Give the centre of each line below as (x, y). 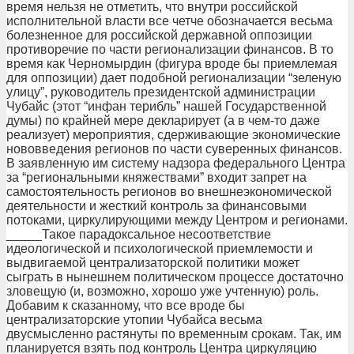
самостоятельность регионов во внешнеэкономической (169, 192)
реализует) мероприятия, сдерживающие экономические (173, 135)
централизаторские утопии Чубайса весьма (134, 320)
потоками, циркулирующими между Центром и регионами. (177, 220)
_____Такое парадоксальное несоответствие (139, 234)
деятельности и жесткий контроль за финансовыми (156, 206)
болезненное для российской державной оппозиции (159, 35)
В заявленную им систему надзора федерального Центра (176, 163)
